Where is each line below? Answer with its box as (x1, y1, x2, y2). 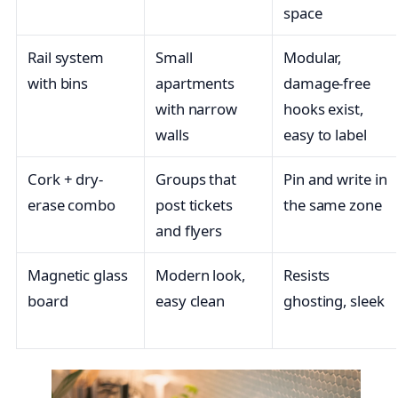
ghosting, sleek (283, 291, 385, 312)
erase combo (28, 195, 115, 216)
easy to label (283, 124, 367, 146)
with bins (28, 73, 89, 94)
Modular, (283, 47, 342, 68)
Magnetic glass (28, 265, 128, 286)
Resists (283, 265, 330, 286)
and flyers (155, 220, 223, 242)
